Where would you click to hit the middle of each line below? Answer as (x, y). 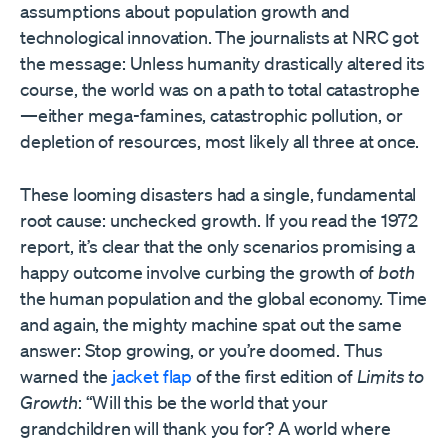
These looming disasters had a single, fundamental (218, 194)
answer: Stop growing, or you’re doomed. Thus (202, 350)
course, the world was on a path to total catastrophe (220, 89)
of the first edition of (274, 376)
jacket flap (152, 376)
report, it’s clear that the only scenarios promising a (218, 246)
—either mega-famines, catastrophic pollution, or (211, 115)
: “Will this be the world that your (202, 402)
